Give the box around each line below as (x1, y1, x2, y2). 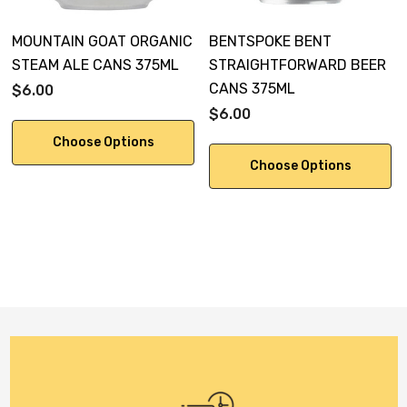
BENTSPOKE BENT (209, 32, 332, 50)
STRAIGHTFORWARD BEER (209, 55, 386, 74)
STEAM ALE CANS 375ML (12, 55, 179, 74)
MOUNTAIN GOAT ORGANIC (12, 32, 193, 50)
